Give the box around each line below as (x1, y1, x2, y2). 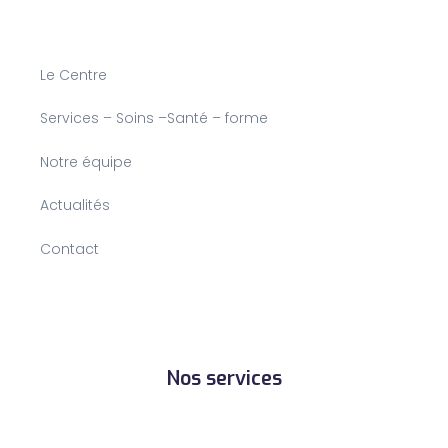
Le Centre (40, 65, 107, 86)
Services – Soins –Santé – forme (40, 108, 268, 129)
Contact (40, 238, 99, 259)
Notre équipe (40, 151, 132, 172)
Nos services (166, 364, 282, 392)
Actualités (40, 195, 110, 216)
